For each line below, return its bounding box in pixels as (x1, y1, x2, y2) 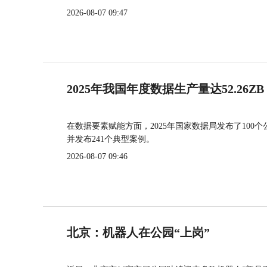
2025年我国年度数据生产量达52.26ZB (67, 82, 264, 95)
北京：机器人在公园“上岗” (67, 225, 210, 239)
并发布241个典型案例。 (67, 134, 154, 144)
